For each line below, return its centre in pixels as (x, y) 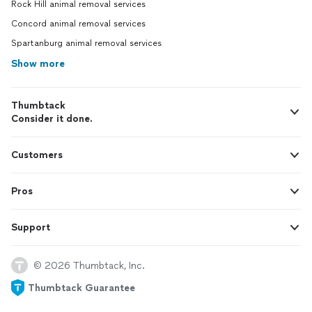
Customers (37, 155)
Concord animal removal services (78, 24)
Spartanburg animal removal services (86, 44)
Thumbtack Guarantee (81, 288)
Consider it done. (52, 119)
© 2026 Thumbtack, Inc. (89, 265)
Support (31, 228)
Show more (38, 64)
